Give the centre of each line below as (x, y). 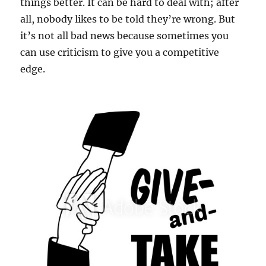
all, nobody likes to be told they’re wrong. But (128, 19)
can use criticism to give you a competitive (120, 52)
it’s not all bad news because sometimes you (125, 35)
